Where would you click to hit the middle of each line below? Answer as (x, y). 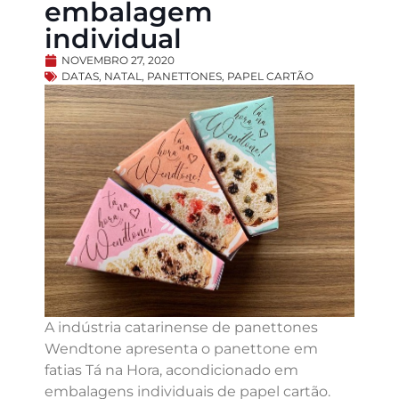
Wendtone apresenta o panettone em (181, 348)
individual (113, 38)
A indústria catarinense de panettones (181, 327)
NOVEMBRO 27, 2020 (118, 60)
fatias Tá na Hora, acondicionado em (171, 370)
